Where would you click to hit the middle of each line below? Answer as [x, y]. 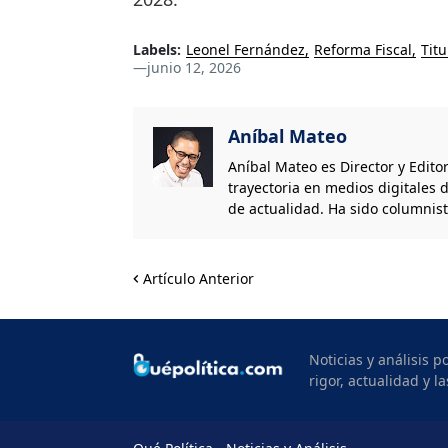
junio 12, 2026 [194, 67]
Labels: [157, 49]
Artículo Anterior [198, 278]
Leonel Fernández [245, 49]
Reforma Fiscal [363, 49]
